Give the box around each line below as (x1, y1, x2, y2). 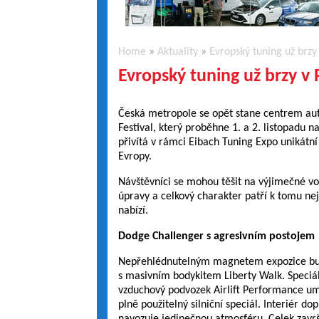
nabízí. (117, 205, 148, 216)
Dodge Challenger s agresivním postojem (117, 231, 315, 242)
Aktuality (157, 46, 198, 58)
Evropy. (117, 151, 152, 162)
